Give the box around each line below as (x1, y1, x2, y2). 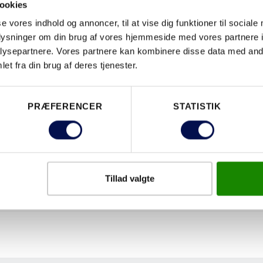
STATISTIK (173, 101, 221, 112)
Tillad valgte (104, 173, 154, 184)
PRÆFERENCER (28, 101, 103, 112)
